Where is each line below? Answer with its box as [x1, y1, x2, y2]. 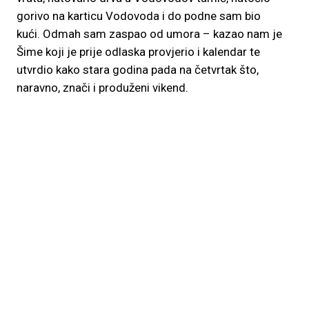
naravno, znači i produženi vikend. [17, 81, 188, 94]
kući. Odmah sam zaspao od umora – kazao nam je [17, 27, 282, 41]
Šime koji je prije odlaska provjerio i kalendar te [17, 45, 260, 59]
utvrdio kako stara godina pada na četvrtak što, [17, 63, 259, 77]
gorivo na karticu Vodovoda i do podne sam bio [17, 9, 261, 23]
